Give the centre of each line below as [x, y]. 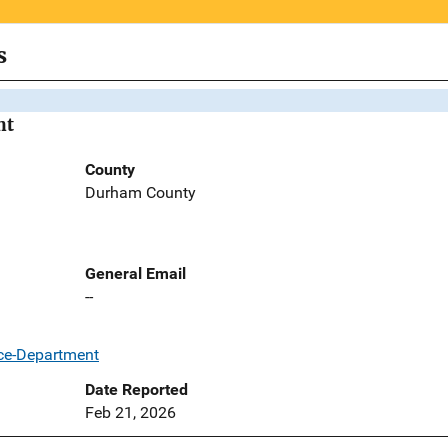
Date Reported [136, 390]
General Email [135, 274]
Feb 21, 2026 [130, 413]
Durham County [140, 193]
